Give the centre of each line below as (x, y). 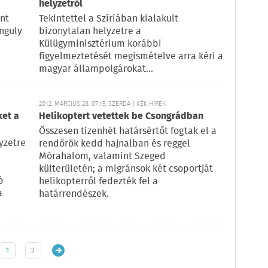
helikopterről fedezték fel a (98, 182)
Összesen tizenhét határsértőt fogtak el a (128, 131)
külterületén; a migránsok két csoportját (126, 169)
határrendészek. (74, 194)
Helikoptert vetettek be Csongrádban (121, 116)
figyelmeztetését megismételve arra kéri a (131, 57)
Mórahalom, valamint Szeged (102, 156)
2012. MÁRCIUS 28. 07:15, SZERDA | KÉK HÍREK (102, 104)
